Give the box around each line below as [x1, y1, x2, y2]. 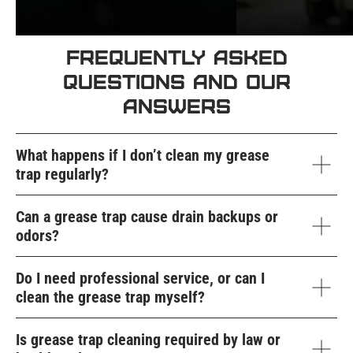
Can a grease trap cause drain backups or [16, 207, 278, 227]
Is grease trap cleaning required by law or [16, 330, 281, 350]
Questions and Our [62, 69, 291, 93]
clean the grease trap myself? [16, 288, 205, 307]
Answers [122, 94, 231, 117]
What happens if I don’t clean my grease [16, 146, 269, 165]
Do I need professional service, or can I [16, 269, 265, 288]
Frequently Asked [65, 45, 288, 69]
